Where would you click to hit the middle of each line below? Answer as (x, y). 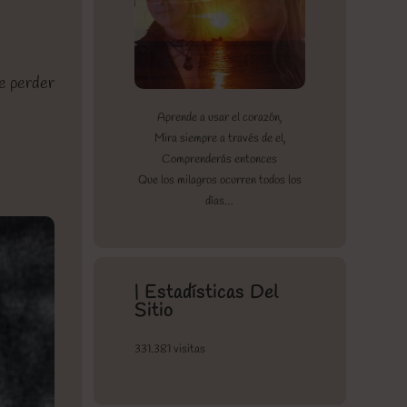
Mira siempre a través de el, (219, 138)
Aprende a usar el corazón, (220, 117)
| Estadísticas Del (206, 293)
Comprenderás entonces (220, 159)
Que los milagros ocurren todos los (219, 180)
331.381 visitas (169, 349)
